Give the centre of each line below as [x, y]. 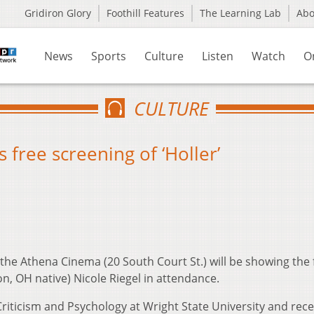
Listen [218, 56]
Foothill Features [145, 13]
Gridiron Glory [58, 13]
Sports [109, 56]
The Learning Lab [240, 13]
